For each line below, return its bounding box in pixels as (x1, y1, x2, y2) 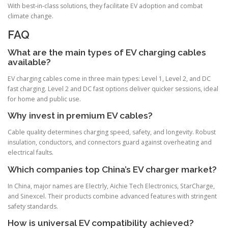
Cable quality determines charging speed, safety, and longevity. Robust (8, 128, 216, 137)
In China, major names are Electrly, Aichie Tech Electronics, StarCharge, (8, 181, 215, 190)
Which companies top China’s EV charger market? (8, 164, 217, 175)
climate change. (8, 11, 53, 20)
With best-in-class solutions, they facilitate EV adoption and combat (8, 1, 203, 10)
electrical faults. (8, 148, 53, 157)
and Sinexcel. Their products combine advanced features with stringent (8, 191, 217, 201)
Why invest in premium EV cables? (8, 110, 153, 121)
